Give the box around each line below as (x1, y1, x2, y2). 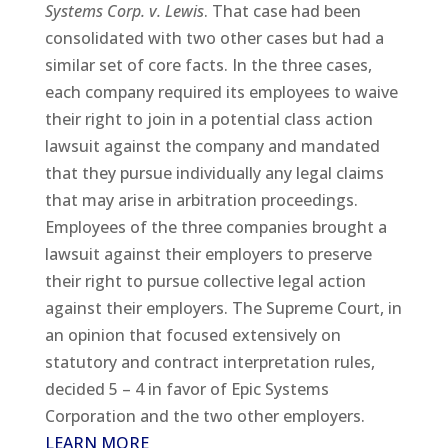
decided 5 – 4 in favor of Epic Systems (44, 378, 329, 401)
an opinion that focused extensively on (44, 324, 341, 347)
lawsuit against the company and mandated (44, 135, 380, 158)
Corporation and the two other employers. (44, 405, 365, 428)
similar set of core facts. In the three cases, (44, 54, 372, 77)
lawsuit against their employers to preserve (44, 243, 372, 266)
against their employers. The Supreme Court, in (44, 297, 402, 320)
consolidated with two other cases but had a (44, 27, 384, 50)
